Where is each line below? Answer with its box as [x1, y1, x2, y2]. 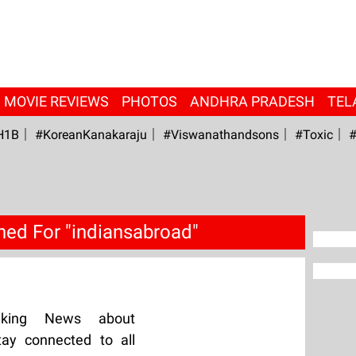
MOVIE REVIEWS [3, 93, 109, 110]
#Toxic [294, 127, 333, 142]
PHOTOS [121, 93, 177, 110]
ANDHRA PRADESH [189, 93, 315, 110]
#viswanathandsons [162, 127, 279, 142]
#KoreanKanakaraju [34, 127, 147, 142]
